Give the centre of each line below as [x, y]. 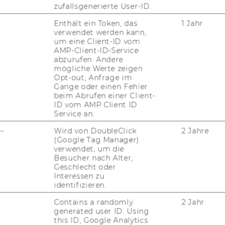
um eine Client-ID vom [97, 41]
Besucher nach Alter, [94, 158]
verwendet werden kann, [100, 32]
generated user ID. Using [102, 211]
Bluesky [69, 124]
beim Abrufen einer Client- [105, 96]
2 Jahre [195, 131]
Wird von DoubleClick [95, 131]
